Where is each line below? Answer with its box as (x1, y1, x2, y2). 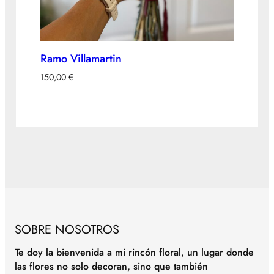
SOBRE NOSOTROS (15, 221, 119, 239)
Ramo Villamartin (40, 51, 122, 67)
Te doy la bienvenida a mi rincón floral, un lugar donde (15, 245, 254, 259)
